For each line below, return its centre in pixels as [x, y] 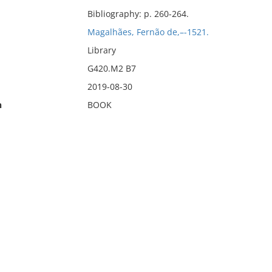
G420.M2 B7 [111, 68]
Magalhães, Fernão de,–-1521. [148, 32]
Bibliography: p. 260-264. [138, 14]
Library [101, 50]
